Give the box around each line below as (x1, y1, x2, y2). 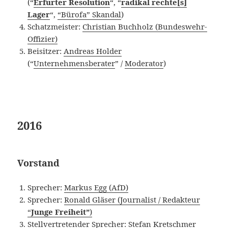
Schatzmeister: (27, 21, 83, 32)
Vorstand (17, 156, 60, 169)
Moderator (125, 58, 164, 68)
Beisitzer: (27, 45, 64, 56)
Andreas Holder (64, 45, 122, 56)
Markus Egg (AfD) (64, 182, 129, 192)
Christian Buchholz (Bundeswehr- (82, 21, 208, 32)
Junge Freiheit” (31, 206, 90, 217)
